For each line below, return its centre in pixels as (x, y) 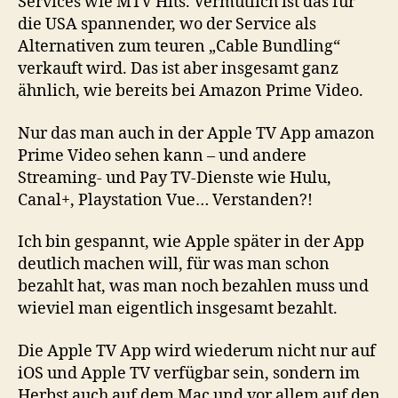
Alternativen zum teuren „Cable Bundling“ (179, 47)
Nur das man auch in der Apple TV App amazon (196, 133)
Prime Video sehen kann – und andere (162, 155)
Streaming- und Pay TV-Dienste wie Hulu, (175, 178)
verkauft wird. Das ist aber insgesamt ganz (178, 69)
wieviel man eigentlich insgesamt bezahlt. (178, 309)
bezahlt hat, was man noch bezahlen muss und (193, 287)
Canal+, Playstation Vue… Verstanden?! (165, 200)
